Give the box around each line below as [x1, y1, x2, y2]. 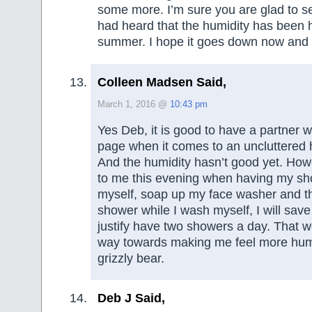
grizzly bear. [97, 251, 164, 266]
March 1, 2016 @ [97, 99, 170, 109]
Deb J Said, [97, 291, 165, 306]
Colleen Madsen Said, [97, 75, 226, 89]
